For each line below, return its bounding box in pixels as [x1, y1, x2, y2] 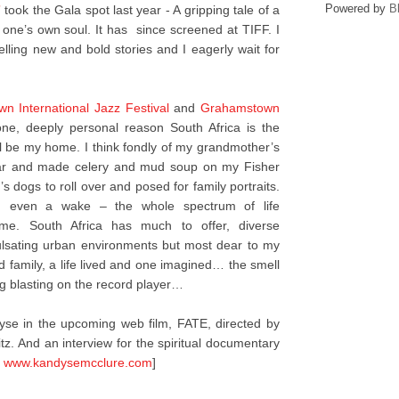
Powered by [324, 2, 389, 15]
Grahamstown [200, 101, 281, 115]
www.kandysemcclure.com [4, 355, 152, 370]
